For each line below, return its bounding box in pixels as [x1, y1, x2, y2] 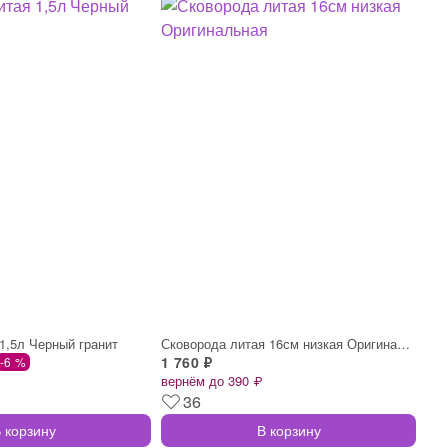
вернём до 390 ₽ [161, 370, 262, 390]
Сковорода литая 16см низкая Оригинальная [397, 333, 410, 353]
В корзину [256, 419, 321, 440]
